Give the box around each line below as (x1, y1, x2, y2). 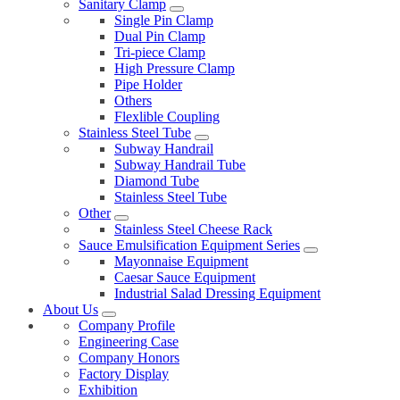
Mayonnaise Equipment (114, 254, 248, 270)
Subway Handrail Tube (114, 157, 246, 173)
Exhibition (79, 382, 137, 398)
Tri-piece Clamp (114, 45, 205, 61)
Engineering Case (79, 334, 179, 350)
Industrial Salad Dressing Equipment (114, 286, 321, 302)
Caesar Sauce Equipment (114, 270, 255, 286)
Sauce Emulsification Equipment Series (79, 237, 300, 254)
